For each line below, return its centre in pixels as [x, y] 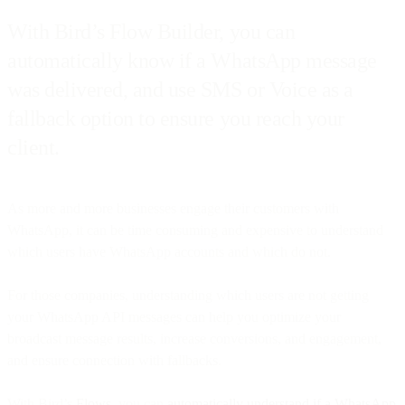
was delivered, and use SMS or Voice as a [180, 89]
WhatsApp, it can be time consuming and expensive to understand [195, 230]
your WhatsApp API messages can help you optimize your [174, 316]
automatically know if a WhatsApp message [192, 60]
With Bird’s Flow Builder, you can [151, 31]
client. [33, 147]
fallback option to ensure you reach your [176, 118]
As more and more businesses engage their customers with [173, 208]
